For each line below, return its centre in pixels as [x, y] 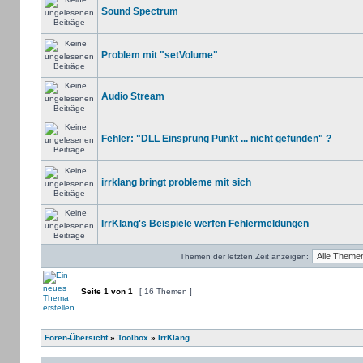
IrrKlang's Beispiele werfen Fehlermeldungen [205, 224]
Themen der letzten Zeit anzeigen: [244, 256]
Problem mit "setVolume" [159, 55]
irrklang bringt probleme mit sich [176, 182]
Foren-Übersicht [76, 337]
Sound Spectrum [139, 11]
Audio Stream [132, 96]
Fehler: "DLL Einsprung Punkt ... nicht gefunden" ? [216, 139]
